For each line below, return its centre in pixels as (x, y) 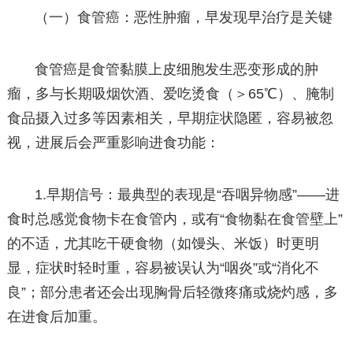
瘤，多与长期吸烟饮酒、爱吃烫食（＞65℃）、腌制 (170, 93)
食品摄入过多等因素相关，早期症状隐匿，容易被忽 (170, 118)
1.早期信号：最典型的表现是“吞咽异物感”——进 (188, 194)
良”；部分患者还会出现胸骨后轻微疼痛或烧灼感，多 (172, 292)
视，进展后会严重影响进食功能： (113, 142)
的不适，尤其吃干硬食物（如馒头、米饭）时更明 (163, 243)
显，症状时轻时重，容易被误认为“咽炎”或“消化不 (163, 268)
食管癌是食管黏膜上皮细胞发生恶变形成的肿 (177, 69)
